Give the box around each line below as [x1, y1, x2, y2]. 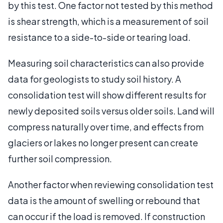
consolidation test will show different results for [8, 89, 206, 101]
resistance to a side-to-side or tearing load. [8, 31, 191, 43]
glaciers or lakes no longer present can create [8, 136, 198, 148]
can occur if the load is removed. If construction [8, 210, 205, 222]
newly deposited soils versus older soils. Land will [8, 105, 215, 116]
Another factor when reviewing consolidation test [8, 178, 214, 190]
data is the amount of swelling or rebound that [8, 194, 200, 206]
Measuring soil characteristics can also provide [8, 57, 204, 69]
